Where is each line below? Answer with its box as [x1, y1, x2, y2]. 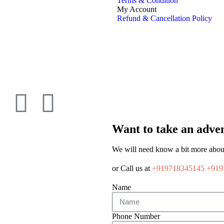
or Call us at [112, 163, 152, 172]
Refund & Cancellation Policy [117, 13, 212, 22]
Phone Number [112, 211, 160, 220]
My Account [117, 4, 156, 13]
